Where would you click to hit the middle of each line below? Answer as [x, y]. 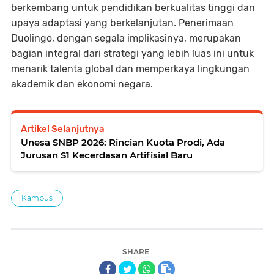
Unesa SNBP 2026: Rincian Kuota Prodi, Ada [123, 143]
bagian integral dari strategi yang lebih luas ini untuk [132, 54]
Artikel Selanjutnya [63, 129]
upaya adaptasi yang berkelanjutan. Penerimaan [122, 23]
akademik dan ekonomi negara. [82, 84]
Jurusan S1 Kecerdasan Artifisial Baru [107, 155]
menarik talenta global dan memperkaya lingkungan [130, 69]
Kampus [37, 198]
